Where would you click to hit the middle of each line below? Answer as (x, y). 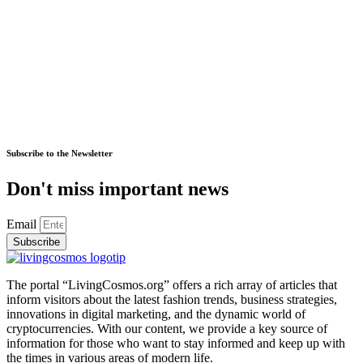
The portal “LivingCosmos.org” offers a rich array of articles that (172, 284)
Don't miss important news (117, 188)
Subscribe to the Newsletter (60, 153)
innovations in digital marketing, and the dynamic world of (156, 314)
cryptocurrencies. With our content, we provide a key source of (167, 328)
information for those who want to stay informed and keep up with (176, 343)
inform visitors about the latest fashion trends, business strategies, (172, 299)
